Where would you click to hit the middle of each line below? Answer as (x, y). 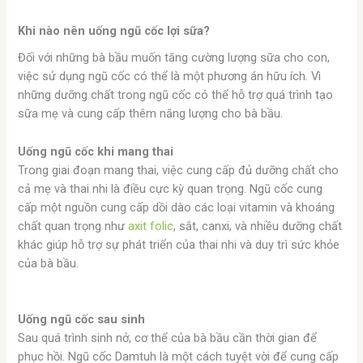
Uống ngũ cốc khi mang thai (96, 151)
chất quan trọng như (73, 226)
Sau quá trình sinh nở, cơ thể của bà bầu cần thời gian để (168, 338)
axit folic (151, 226)
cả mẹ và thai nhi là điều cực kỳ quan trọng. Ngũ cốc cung (171, 188)
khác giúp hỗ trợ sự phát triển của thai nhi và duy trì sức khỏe (179, 244)
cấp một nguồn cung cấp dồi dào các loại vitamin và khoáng (177, 207)
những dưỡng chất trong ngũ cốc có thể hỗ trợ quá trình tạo (176, 95)
